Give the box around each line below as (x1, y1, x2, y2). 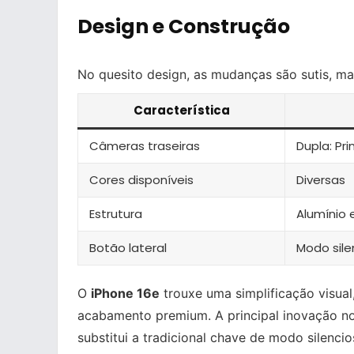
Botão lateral (89, 239, 167, 256)
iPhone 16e (91, 284, 160, 301)
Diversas (296, 171, 345, 188)
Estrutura (89, 205, 142, 222)
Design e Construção (77, 12, 290, 40)
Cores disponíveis (89, 171, 194, 188)
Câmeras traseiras (89, 137, 200, 154)
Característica (133, 101, 230, 119)
